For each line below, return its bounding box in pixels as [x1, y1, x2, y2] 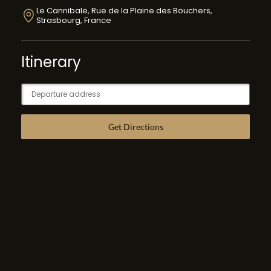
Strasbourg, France [36, 15, 112, 27]
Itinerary [21, 52, 81, 73]
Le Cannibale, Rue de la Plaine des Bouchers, [36, 5, 213, 17]
